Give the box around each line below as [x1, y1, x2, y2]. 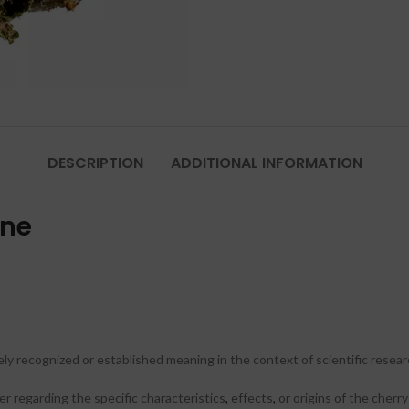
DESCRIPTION [47, 152, 143, 174]
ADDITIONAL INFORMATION [170, 152, 362, 174]
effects [228, 390, 273, 406]
